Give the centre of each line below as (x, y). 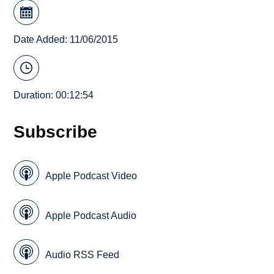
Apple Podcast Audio (91, 215)
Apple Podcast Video (91, 176)
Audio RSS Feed (83, 255)
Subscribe (56, 132)
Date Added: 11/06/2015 (66, 39)
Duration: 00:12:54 (54, 95)
